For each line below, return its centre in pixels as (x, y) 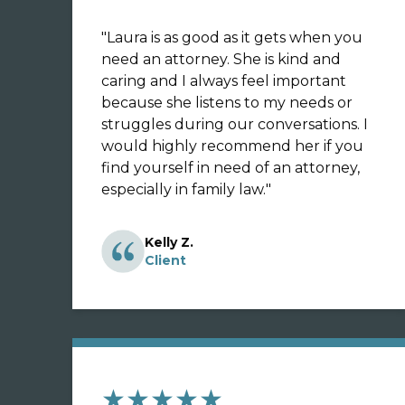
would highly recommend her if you (232, 146)
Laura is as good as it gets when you (235, 38)
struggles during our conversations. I (235, 124)
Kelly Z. (169, 242)
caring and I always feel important (224, 81)
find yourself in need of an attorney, (231, 168)
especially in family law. (184, 189)
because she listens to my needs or (227, 103)
